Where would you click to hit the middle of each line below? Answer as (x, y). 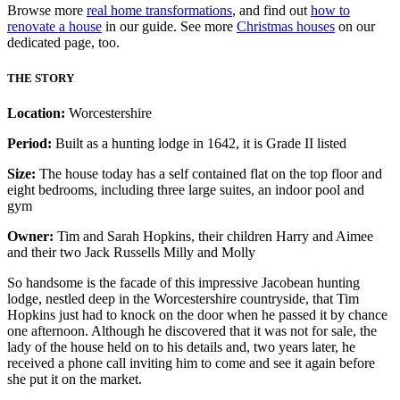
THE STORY (41, 78)
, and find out (271, 11)
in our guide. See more (169, 27)
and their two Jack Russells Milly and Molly (131, 252)
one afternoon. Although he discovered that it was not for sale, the (192, 330)
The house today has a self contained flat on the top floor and (209, 173)
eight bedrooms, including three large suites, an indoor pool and (186, 189)
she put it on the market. (75, 379)
